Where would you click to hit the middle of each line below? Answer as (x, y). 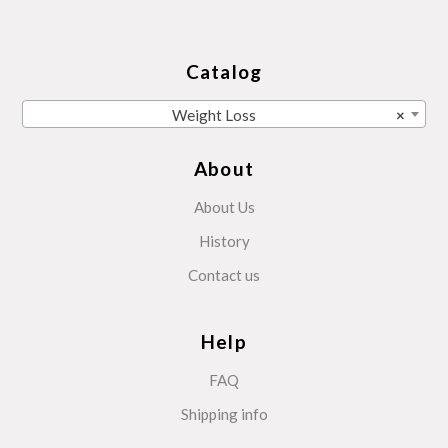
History (224, 240)
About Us (224, 206)
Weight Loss (213, 114)
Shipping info (224, 413)
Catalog (224, 72)
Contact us (224, 274)
